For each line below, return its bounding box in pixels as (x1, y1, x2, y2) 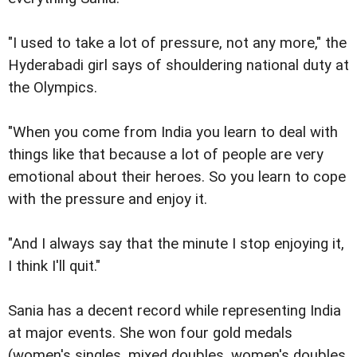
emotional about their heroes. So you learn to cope (8, 168, 346, 186)
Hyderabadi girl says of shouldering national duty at (8, 57, 349, 75)
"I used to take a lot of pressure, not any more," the (8, 34, 347, 53)
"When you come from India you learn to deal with (8, 124, 338, 142)
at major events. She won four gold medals (8, 324, 292, 343)
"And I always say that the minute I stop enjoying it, (8, 235, 344, 253)
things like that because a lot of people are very (8, 146, 324, 164)
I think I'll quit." (8, 257, 100, 276)
